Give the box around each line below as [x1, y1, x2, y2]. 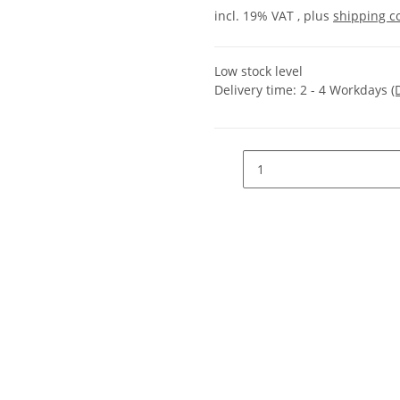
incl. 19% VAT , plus [214, 7, 333, 25]
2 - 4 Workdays [300, 81, 391, 99]
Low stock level [214, 62, 303, 80]
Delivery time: [214, 81, 300, 99]
